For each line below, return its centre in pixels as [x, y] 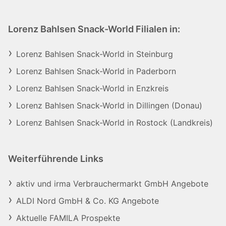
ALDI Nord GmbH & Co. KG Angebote [88, 201]
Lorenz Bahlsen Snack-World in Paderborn [96, 71]
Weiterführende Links [56, 159]
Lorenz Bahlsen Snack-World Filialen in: [94, 29]
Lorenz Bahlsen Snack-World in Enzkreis [93, 88]
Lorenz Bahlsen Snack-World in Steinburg [95, 54]
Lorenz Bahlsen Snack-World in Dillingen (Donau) [109, 105]
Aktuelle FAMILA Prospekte [68, 218]
